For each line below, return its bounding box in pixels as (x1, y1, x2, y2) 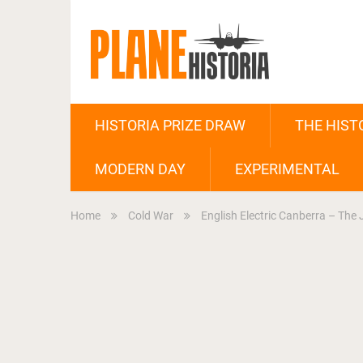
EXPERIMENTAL (235, 160, 340, 178)
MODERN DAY (95, 160, 186, 178)
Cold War (128, 209, 173, 223)
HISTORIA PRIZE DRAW (95, 117, 246, 135)
